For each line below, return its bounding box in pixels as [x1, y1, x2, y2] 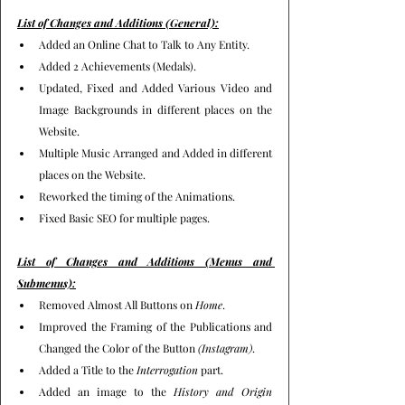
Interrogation [137, 362, 198, 377]
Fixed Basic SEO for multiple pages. [39, 210, 210, 225]
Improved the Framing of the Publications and [39, 318, 272, 334]
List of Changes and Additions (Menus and [17, 253, 272, 268]
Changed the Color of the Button [39, 340, 198, 355]
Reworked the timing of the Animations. [39, 188, 235, 203]
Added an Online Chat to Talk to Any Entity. [39, 36, 250, 52]
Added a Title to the [39, 362, 137, 377]
